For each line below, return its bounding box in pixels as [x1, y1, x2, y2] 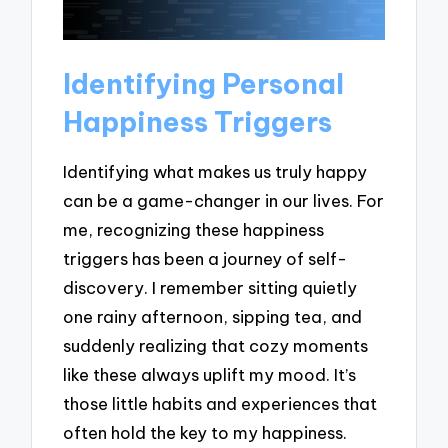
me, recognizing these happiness [63, 218, 325, 240]
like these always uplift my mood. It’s [63, 363, 357, 385]
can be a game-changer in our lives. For [63, 189, 385, 211]
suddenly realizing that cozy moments [63, 334, 369, 356]
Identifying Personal [63, 65, 345, 101]
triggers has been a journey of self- [63, 247, 348, 269]
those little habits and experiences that [63, 392, 378, 414]
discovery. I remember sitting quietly [63, 276, 358, 298]
